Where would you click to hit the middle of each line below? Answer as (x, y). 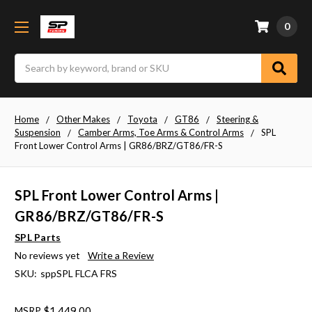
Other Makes (83, 119)
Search (30, 61)
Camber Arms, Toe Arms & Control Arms (161, 132)
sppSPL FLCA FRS (78, 274)
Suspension (38, 132)
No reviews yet (47, 256)
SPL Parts (38, 237)
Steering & (237, 119)
